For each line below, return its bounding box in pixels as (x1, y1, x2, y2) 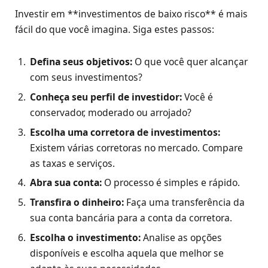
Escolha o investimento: (30, 231, 141, 245)
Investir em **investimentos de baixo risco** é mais (15, 7, 248, 20)
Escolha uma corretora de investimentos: (30, 125, 220, 139)
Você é (182, 90, 213, 103)
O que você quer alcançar (132, 54, 248, 68)
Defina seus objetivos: (30, 54, 132, 68)
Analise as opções (141, 231, 222, 245)
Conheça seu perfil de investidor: (30, 90, 182, 103)
